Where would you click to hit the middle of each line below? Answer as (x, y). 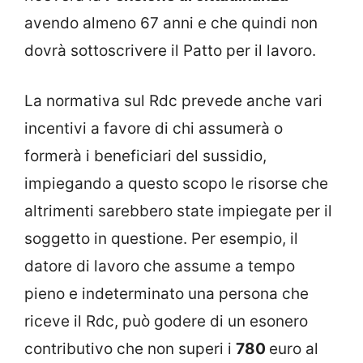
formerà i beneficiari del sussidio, (145, 156)
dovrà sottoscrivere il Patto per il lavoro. (170, 50)
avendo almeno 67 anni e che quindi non (171, 23)
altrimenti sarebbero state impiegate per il (178, 211)
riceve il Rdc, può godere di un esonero (166, 322)
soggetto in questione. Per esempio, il (161, 239)
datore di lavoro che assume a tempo (160, 267)
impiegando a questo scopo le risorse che (176, 184)
